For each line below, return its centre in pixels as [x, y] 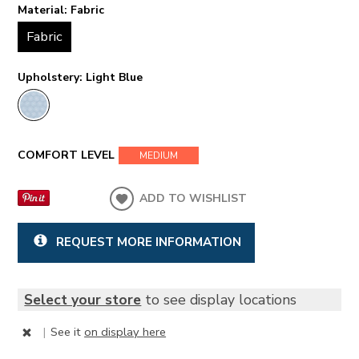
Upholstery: [52, 78]
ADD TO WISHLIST [194, 198]
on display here [125, 332]
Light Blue [115, 78]
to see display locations [219, 300]
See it [68, 332]
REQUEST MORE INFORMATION [148, 241]
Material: [44, 10]
